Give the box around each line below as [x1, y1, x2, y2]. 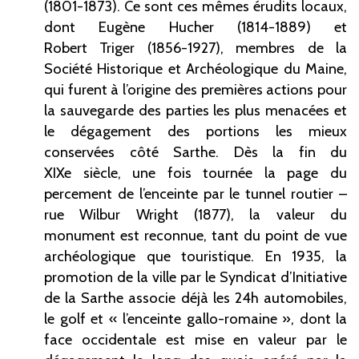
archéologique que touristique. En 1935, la [44, 247, 347, 266]
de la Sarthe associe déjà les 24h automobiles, [44, 288, 347, 308]
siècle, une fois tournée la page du [83, 163, 348, 183]
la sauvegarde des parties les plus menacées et [44, 101, 347, 120]
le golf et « [44, 309, 118, 329]
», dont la [282, 309, 347, 329]
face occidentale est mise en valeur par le [44, 330, 347, 349]
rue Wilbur [44, 205, 121, 224]
